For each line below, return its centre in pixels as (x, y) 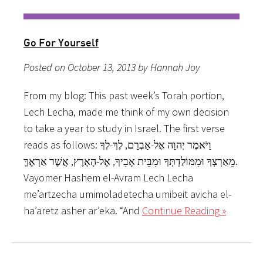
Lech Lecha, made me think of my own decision (126, 112)
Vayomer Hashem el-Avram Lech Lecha (108, 177)
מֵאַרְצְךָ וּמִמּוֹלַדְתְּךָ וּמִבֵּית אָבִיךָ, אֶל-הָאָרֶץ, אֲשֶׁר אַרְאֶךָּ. (129, 161)
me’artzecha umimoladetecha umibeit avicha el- (127, 194)
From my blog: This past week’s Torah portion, (124, 95)
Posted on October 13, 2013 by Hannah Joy (112, 67)
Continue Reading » (184, 210)
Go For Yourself (61, 42)
